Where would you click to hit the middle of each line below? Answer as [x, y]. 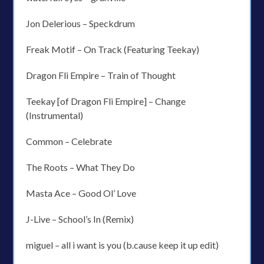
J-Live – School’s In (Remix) [80, 219]
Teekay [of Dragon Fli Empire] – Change [106, 101]
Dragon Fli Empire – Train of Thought [101, 75]
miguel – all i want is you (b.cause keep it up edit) [123, 245]
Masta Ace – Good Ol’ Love [81, 193]
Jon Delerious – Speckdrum [81, 23]
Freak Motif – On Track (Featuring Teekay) [113, 49]
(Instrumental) [55, 115]
